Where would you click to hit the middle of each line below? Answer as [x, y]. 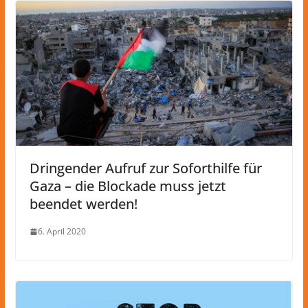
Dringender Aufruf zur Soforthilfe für [145, 168]
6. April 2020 [62, 232]
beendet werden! [83, 204]
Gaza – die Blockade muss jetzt [128, 186]
